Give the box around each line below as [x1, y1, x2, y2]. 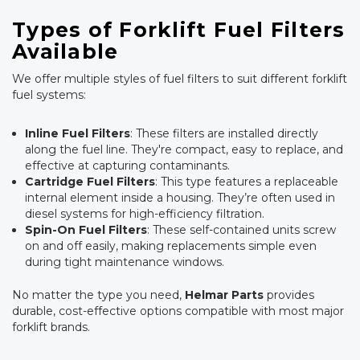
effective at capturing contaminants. [25, 158, 231, 173]
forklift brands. [12, 320, 90, 334]
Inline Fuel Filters [25, 126, 131, 141]
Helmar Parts [185, 288, 264, 302]
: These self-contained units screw [147, 223, 337, 237]
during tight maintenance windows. [25, 255, 225, 269]
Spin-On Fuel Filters [25, 223, 148, 237]
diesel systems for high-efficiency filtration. [25, 207, 265, 221]
